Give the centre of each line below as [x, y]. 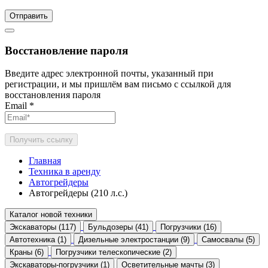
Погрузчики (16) [188, 227]
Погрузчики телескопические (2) [114, 252]
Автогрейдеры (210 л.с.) [78, 193]
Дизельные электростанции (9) [134, 240]
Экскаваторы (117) [43, 227]
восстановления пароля [53, 95]
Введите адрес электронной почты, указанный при [109, 74]
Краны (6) [27, 252]
